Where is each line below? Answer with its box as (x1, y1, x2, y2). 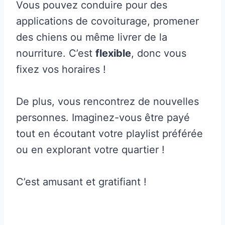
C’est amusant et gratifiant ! (16, 176, 147, 188)
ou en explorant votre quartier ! (16, 144, 165, 156)
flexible (95, 47, 131, 60)
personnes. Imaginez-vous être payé (16, 111, 190, 124)
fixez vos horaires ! (16, 63, 106, 76)
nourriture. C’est (16, 47, 95, 60)
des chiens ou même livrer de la (16, 31, 167, 44)
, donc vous (131, 47, 186, 60)
